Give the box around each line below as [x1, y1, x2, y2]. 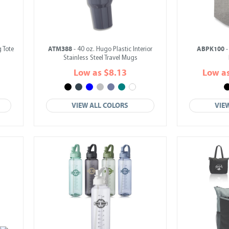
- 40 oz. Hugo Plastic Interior [72, 46, 152, 53]
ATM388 [48, 45, 72, 53]
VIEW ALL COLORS [72, 101, 129, 110]
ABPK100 [197, 45, 224, 53]
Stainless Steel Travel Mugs [63, 55, 138, 61]
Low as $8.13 [74, 67, 127, 78]
